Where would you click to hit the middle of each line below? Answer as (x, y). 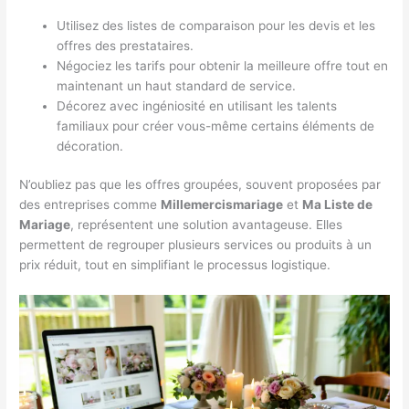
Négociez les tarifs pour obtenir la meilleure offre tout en (223, 65)
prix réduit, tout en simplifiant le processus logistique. (175, 265)
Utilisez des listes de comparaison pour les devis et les (216, 25)
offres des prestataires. (126, 45)
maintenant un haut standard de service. (177, 85)
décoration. (90, 146)
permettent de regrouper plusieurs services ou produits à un (196, 245)
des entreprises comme (90, 205)
